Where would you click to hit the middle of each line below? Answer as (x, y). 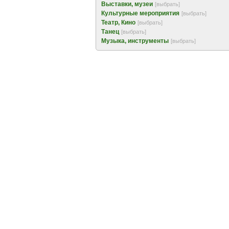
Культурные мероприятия (140, 13)
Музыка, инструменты (135, 41)
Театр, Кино (118, 22)
